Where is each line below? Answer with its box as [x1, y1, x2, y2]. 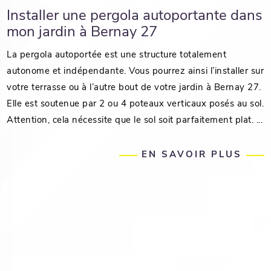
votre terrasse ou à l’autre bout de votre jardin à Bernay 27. [7, 83, 264, 93]
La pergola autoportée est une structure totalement [7, 51, 227, 60]
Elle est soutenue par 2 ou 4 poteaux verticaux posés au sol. [7, 100, 264, 109]
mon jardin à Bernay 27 [7, 25, 158, 41]
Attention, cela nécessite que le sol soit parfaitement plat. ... [7, 116, 263, 126]
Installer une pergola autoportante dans [7, 9, 263, 24]
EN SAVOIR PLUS [141, 151, 242, 160]
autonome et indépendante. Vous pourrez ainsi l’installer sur [7, 67, 264, 77]
